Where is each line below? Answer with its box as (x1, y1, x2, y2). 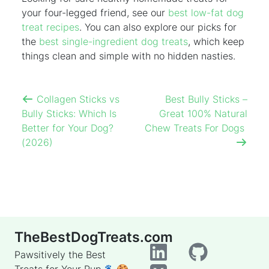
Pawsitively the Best (14, 248, 106, 261)
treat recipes (22, 20, 79, 33)
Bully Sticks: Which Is (22, 107, 116, 119)
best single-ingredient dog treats (39, 35, 188, 47)
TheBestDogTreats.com (14, 228, 173, 246)
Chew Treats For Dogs (145, 121, 247, 134)
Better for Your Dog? (22, 121, 113, 134)
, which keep (188, 35, 244, 47)
